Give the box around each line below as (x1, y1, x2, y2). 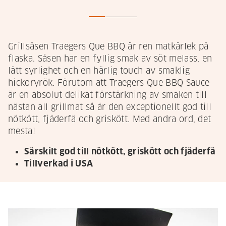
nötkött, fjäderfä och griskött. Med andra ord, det (8, 114, 211, 125)
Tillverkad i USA (24, 158, 93, 169)
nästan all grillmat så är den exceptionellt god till (8, 102, 212, 113)
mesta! (8, 126, 35, 137)
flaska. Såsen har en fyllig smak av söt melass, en (8, 53, 212, 65)
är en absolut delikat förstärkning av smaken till (8, 90, 207, 101)
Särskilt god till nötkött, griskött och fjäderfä (24, 146, 216, 157)
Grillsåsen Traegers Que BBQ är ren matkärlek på (8, 41, 209, 52)
